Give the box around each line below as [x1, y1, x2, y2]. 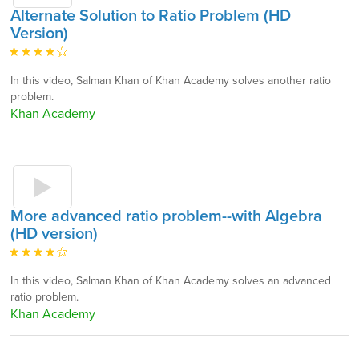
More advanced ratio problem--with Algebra [10, 207, 322, 226]
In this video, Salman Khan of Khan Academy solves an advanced [10, 274, 331, 288]
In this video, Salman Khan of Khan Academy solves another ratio [10, 74, 331, 87]
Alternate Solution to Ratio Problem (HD [10, 6, 291, 26]
